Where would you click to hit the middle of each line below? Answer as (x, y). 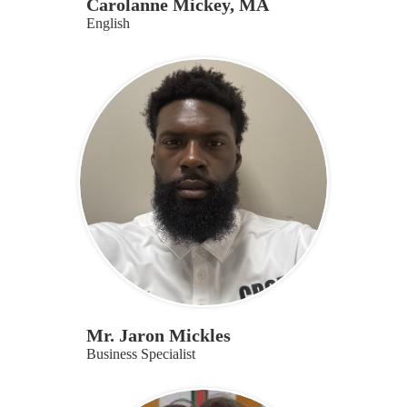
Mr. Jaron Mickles (158, 335)
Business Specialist (140, 353)
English (108, 23)
